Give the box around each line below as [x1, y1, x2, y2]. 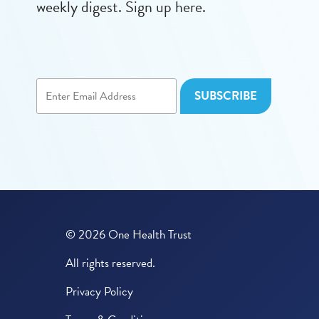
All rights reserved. [66, 254, 155, 273]
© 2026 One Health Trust [66, 226, 192, 244]
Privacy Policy [66, 283, 133, 301]
